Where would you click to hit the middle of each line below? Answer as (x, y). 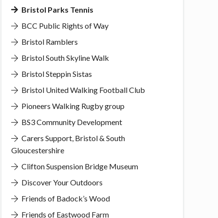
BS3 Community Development (71, 122)
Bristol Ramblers (49, 41)
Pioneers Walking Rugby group (72, 106)
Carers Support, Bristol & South (72, 138)
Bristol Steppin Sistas (56, 73)
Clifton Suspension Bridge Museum (79, 166)
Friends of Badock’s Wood (65, 198)
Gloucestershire (37, 150)
